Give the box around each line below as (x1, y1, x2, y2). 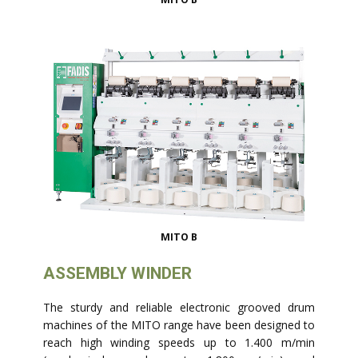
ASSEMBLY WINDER (43, 264, 192, 284)
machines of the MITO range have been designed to (43, 317, 315, 333)
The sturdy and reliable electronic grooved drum (43, 300, 315, 316)
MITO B (161, 230, 197, 245)
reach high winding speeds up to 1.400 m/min (43, 335, 315, 351)
